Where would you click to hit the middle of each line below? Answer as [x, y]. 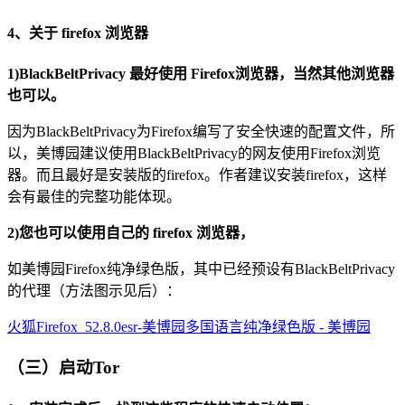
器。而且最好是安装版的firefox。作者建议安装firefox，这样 [197, 175]
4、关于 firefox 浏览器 [78, 33]
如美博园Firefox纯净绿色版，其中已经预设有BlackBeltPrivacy [201, 269]
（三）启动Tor [63, 367]
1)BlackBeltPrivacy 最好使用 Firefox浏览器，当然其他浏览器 [201, 74]
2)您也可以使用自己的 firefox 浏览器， [131, 233]
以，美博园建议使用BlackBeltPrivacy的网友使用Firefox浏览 [194, 154]
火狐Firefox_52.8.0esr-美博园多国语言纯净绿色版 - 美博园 [189, 327]
